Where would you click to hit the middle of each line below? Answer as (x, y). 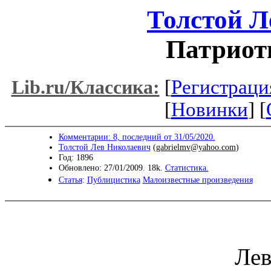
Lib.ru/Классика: (85, 87)
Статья (70, 179)
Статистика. (187, 167)
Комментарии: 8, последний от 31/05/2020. (137, 136)
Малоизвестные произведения (198, 179)
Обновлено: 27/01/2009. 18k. (112, 167)
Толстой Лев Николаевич (104, 147)
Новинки (209, 109)
